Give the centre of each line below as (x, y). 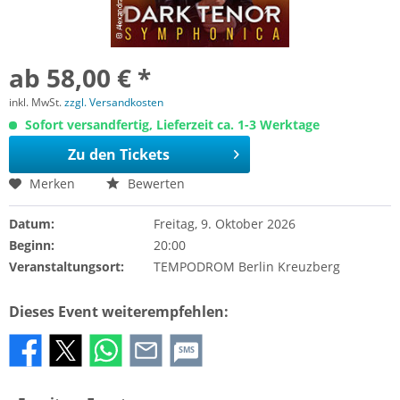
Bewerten (154, 183)
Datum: (32, 224)
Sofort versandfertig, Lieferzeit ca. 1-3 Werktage (171, 125)
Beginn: (32, 245)
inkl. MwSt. (37, 102)
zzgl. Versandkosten (114, 102)
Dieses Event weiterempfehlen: (119, 312)
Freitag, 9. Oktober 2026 (224, 224)
